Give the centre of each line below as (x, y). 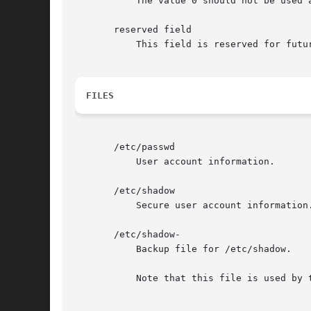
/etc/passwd (125, 147)
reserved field (133, 30)
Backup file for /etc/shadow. (183, 249)
